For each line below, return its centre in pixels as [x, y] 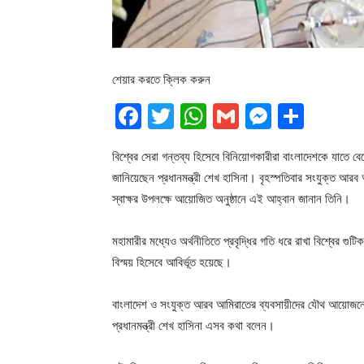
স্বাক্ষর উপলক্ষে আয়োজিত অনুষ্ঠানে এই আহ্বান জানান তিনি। [231, 199]
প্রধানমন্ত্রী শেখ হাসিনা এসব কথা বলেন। [193, 326]
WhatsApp [271, 116]
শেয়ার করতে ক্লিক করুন [161, 80]
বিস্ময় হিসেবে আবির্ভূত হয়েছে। [172, 262]
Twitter [218, 116]
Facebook [202, 116]
